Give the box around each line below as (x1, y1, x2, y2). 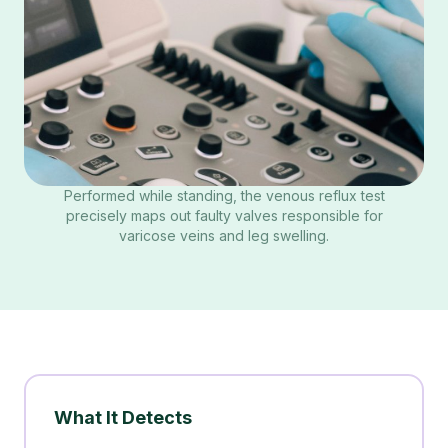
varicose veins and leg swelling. (119, 227, 329, 244)
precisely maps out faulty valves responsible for (65, 207, 383, 224)
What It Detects (54, 407, 192, 428)
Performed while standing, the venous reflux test (63, 187, 385, 204)
